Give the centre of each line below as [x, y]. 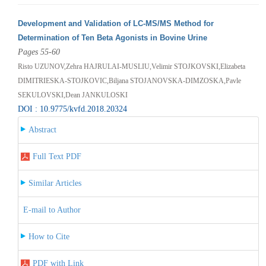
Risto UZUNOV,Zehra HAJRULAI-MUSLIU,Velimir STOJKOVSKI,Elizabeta [131, 66]
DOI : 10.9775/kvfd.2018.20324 [72, 109]
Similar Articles [55, 183]
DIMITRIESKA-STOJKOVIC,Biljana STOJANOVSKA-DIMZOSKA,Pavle [129, 80]
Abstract [42, 129]
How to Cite [49, 236]
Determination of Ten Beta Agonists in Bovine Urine [112, 37]
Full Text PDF [57, 156]
